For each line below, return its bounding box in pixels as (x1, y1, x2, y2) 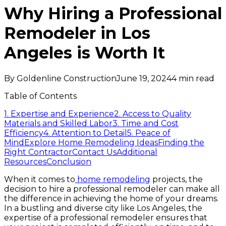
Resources (4, 156, 46, 166)
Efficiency (4, 128, 43, 138)
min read (177, 73, 214, 83)
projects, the (150, 174, 203, 184)
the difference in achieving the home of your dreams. (4, 193, 218, 203)
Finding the (158, 137, 204, 147)
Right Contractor (4, 147, 72, 157)
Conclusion (46, 156, 91, 166)
